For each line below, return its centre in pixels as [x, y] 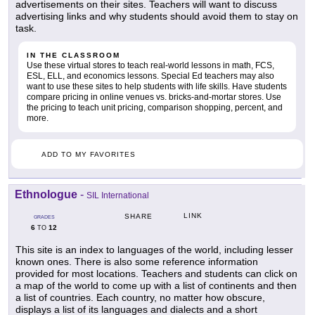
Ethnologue [46, 195]
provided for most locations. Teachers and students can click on [156, 274]
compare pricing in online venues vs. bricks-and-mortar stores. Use [154, 97]
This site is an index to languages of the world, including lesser [154, 250]
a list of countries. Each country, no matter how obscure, [140, 298]
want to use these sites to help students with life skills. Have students [157, 87]
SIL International [118, 196]
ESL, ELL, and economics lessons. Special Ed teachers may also [150, 76]
